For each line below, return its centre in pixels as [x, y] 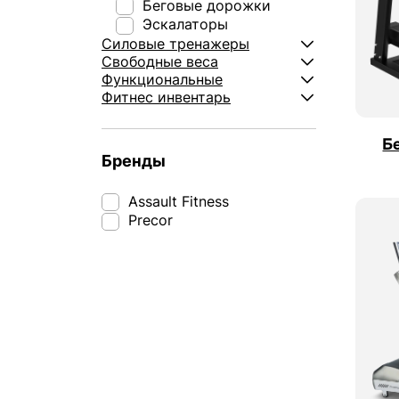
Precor [148, 220]
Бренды [134, 160]
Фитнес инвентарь [166, 97]
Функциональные [162, 79]
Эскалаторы [183, 24]
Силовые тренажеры [175, 43]
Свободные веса [160, 61]
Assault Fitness [176, 201]
